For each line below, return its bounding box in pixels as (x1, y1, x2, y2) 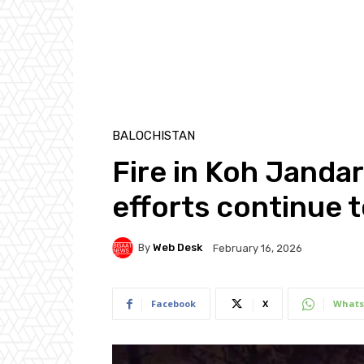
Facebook (151, 297, 196, 310)
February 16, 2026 (213, 242, 302, 254)
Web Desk (153, 241, 202, 254)
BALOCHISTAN (112, 128, 195, 143)
